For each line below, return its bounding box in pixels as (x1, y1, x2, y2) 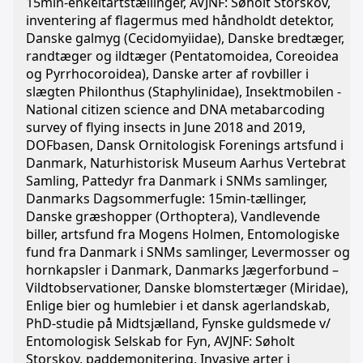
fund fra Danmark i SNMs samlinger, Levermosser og (26, 243, 350, 261)
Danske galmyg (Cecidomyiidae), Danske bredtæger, (26, 29, 344, 47)
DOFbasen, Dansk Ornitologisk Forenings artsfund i (26, 136, 344, 154)
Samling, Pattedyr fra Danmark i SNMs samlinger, (26, 172, 327, 190)
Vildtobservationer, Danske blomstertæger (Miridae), (26, 279, 348, 297)
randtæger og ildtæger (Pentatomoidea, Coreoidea (26, 47, 339, 65)
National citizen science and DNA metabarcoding (26, 100, 325, 118)
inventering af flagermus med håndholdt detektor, (26, 11, 334, 29)
